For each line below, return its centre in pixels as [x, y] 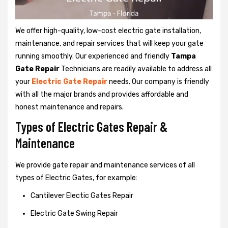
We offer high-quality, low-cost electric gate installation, [108, 31]
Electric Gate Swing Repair [74, 213]
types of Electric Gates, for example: [76, 178]
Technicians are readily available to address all [136, 69]
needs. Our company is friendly [158, 81]
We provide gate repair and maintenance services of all [105, 165]
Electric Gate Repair [69, 81]
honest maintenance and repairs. [69, 107]
